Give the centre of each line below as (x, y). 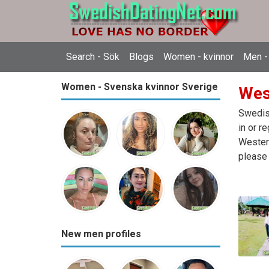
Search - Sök (93, 57)
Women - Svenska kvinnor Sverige (140, 87)
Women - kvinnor (198, 57)
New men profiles (101, 234)
